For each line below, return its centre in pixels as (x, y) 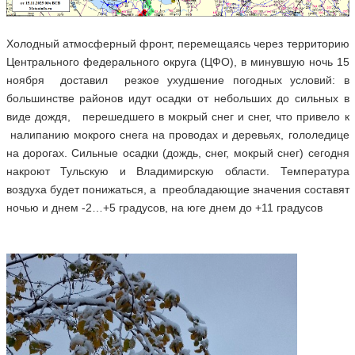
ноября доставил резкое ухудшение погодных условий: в (177, 80)
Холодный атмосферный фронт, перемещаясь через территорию (177, 43)
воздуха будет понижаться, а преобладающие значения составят (177, 189)
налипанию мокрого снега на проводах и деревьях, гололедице (177, 134)
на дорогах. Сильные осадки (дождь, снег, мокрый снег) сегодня (177, 153)
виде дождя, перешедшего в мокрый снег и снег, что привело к (177, 116)
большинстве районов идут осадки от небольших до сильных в (177, 98)
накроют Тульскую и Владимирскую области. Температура (177, 171)
